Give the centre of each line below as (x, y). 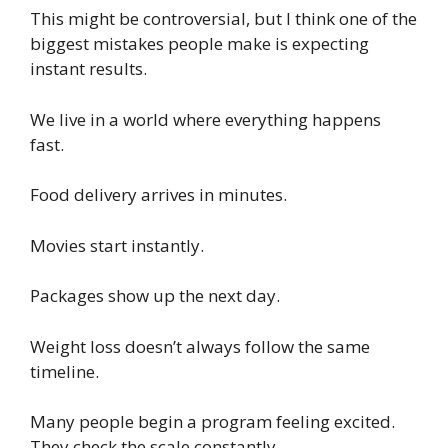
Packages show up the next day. (155, 296)
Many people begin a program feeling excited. (212, 422)
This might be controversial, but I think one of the (223, 19)
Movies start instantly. (117, 245)
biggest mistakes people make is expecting (199, 44)
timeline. (64, 371)
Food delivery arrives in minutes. (158, 195)
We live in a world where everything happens (205, 119)
